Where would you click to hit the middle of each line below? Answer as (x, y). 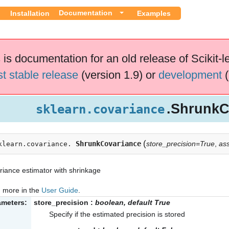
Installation (30, 13)
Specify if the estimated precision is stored (117, 214)
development (190, 75)
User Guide (60, 190)
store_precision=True (180, 143)
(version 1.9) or (118, 75)
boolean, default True (133, 203)
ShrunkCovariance (108, 143)
